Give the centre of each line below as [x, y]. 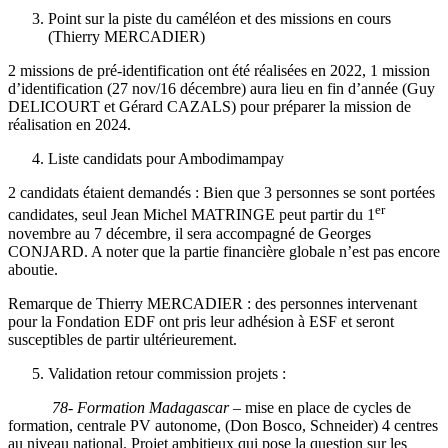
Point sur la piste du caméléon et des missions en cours [219, 19]
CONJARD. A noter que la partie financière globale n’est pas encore [224, 251]
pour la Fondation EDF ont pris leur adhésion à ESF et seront [201, 321]
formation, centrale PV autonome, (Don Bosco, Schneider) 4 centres [223, 425]
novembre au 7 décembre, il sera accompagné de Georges [189, 233]
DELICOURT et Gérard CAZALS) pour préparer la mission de [209, 107]
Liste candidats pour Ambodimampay [166, 159]
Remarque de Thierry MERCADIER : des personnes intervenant [212, 303]
